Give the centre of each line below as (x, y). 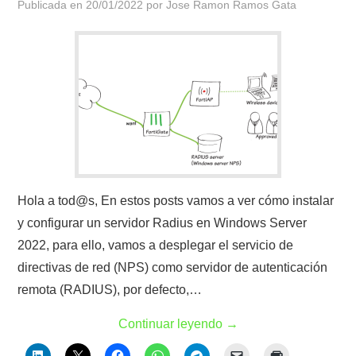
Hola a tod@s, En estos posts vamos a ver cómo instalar (176, 201)
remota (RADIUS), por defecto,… (110, 290)
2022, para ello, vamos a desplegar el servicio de (156, 245)
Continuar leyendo (172, 324)
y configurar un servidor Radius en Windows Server (163, 223)
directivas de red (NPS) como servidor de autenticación (173, 267)
